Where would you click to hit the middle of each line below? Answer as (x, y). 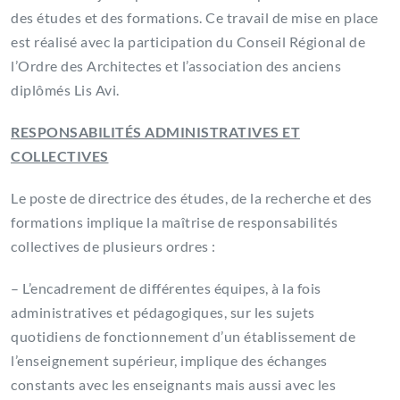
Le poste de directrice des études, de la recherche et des (192, 198)
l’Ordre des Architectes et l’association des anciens (176, 66)
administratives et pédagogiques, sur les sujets (163, 312)
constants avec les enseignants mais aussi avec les (173, 385)
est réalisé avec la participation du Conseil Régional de (188, 42)
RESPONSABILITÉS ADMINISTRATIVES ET (155, 132)
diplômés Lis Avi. (65, 90)
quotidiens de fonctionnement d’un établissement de (183, 337)
